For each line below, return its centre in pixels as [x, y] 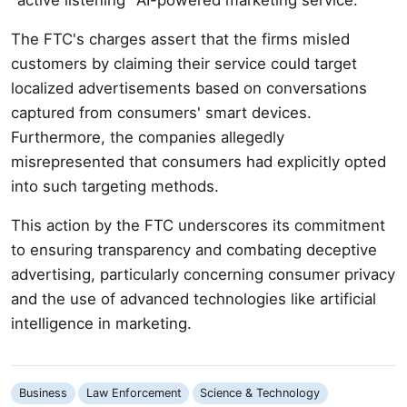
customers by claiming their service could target [184, 63]
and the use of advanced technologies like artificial [194, 298]
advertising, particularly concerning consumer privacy [203, 274]
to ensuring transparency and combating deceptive [194, 249]
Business [43, 393]
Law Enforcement [134, 393]
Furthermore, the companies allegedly [148, 137]
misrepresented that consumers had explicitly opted [199, 161]
